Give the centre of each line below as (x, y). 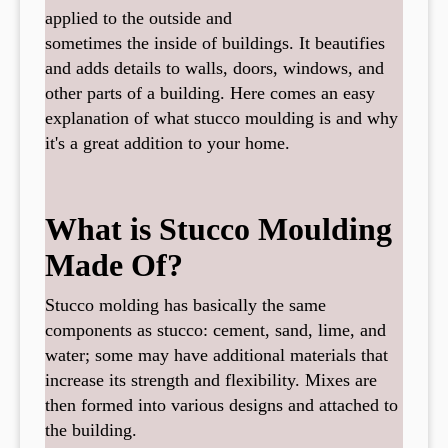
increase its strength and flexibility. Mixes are (211, 379)
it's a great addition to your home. (167, 142)
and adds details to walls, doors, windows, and (214, 67)
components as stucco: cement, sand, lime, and (215, 329)
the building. (91, 429)
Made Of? (114, 264)
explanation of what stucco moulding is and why (221, 117)
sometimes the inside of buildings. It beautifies (215, 42)
